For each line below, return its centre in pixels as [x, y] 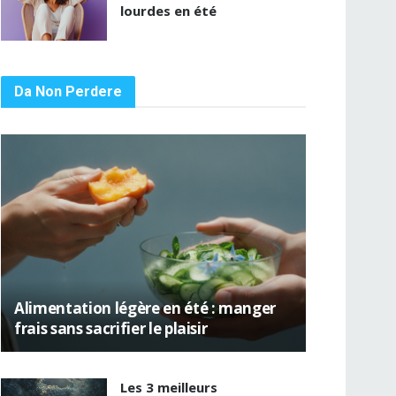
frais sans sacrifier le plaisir [111, 329]
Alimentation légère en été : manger [145, 308]
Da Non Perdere [68, 91]
